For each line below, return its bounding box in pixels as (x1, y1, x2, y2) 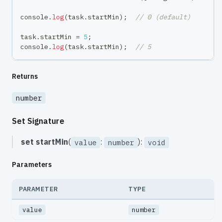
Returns (12, 72, 38, 81)
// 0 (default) (135, 12, 191, 22)
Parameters (12, 160, 52, 169)
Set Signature (12, 115, 64, 126)
